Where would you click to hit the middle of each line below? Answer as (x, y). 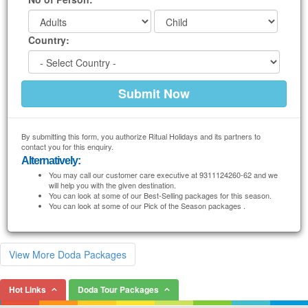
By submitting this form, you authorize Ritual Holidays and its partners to (141, 136)
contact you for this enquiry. (67, 146)
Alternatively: (51, 161)
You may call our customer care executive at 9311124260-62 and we (163, 175)
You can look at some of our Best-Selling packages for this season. (160, 195)
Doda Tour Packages (118, 289)
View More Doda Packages (68, 254)
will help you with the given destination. (112, 185)
